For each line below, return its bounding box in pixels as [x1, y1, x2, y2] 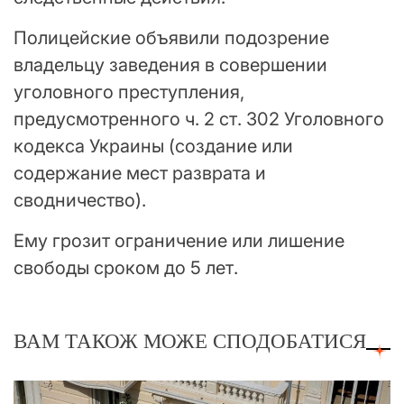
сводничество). [14, 189, 146, 212]
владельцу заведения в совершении [14, 54, 327, 77]
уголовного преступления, [14, 81, 244, 104]
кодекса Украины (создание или [14, 135, 293, 158]
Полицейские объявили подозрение [14, 27, 329, 50]
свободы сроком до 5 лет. [14, 257, 238, 280]
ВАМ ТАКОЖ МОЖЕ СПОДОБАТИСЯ [14, 326, 366, 357]
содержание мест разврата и [14, 162, 266, 185]
